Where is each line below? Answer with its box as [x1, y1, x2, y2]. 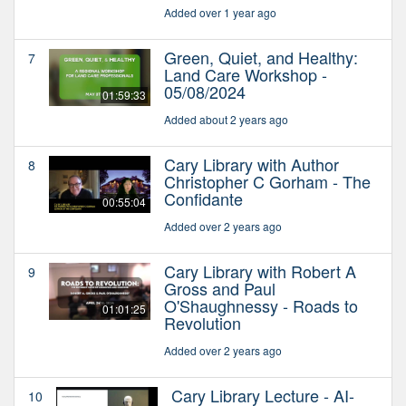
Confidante [164, 186, 243, 210]
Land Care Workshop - [164, 62, 327, 86]
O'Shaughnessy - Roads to [164, 293, 358, 317]
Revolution [164, 310, 241, 334]
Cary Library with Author [164, 151, 339, 176]
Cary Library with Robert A [164, 258, 356, 283]
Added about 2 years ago [164, 111, 288, 127]
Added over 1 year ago [164, 4, 276, 20]
